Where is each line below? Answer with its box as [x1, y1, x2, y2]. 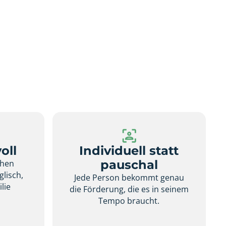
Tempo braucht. [98, 195, 160, 206]
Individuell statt [79, 143, 179, 158]
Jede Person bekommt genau [74, 172, 184, 183]
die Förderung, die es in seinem [69, 183, 189, 195]
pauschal [100, 157, 158, 172]
